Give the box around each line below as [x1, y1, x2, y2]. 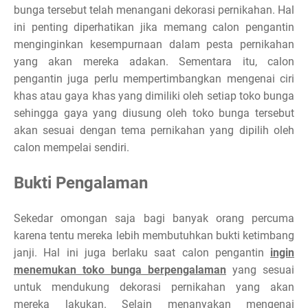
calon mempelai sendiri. [14, 140, 129, 154]
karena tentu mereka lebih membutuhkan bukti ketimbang [14, 228, 294, 242]
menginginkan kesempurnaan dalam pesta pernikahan [14, 37, 294, 51]
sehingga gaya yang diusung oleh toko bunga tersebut [14, 106, 294, 120]
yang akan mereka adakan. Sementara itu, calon [14, 54, 294, 68]
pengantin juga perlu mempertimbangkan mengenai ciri [14, 71, 294, 85]
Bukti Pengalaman [14, 173, 148, 192]
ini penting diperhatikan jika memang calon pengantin [14, 20, 294, 34]
